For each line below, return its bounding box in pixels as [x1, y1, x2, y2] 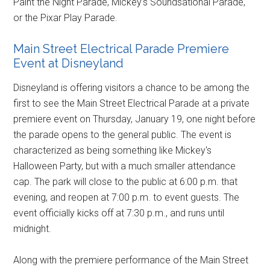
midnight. [13, 222, 52, 234]
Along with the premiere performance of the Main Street [13, 254, 249, 266]
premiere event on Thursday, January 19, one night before [13, 113, 256, 125]
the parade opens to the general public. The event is [13, 128, 232, 140]
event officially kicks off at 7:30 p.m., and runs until [13, 207, 225, 219]
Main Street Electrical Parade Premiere [13, 41, 230, 56]
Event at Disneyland [13, 55, 124, 71]
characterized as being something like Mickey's [13, 144, 212, 156]
